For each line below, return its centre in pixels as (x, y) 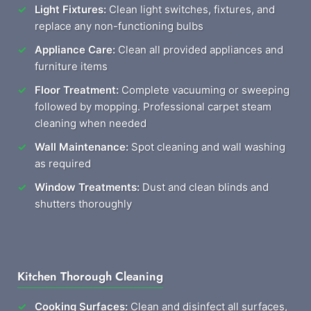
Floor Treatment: (77, 90)
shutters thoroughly (83, 204)
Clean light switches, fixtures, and (191, 9)
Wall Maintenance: (82, 147)
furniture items (71, 66)
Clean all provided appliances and (199, 50)
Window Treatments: (87, 187)
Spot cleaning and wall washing (207, 147)
